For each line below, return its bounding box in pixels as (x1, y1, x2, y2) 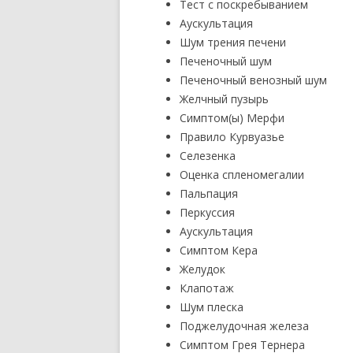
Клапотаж (180, 281, 234, 295)
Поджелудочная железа (180, 318, 309, 333)
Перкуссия (180, 205, 235, 220)
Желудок (180, 262, 225, 277)
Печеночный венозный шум (180, 72, 327, 87)
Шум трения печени (180, 35, 286, 50)
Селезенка (180, 148, 236, 163)
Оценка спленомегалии (180, 167, 304, 182)
